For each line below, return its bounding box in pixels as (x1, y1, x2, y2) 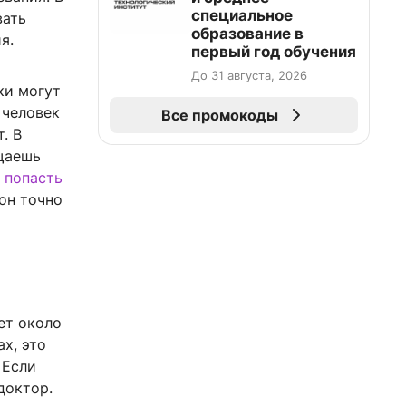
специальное (191, 6, 293, 24)
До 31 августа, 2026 (191, 68, 307, 82)
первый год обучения (191, 43, 356, 61)
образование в (191, 24, 304, 43)
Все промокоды (160, 106, 278, 124)
